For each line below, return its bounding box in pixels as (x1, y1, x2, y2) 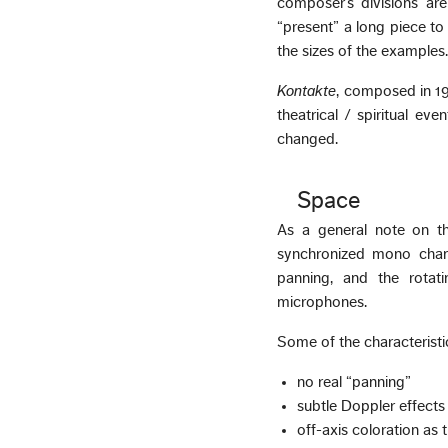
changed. (277, 130, 339, 147)
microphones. (277, 294, 368, 311)
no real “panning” (297, 374, 412, 391)
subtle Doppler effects (297, 398, 446, 415)
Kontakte (277, 82, 337, 99)
